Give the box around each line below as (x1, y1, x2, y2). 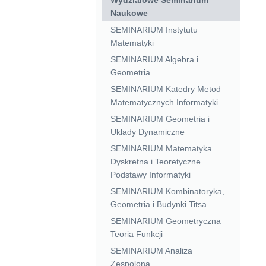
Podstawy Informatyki (110, 169, 191, 179)
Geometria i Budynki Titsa (110, 199, 207, 209)
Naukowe (110, 8, 148, 18)
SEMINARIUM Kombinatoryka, (110, 186, 224, 196)
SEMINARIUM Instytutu (110, 24, 198, 34)
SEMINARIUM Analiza (110, 245, 192, 255)
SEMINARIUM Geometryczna (110, 216, 221, 226)
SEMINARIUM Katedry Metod (110, 84, 221, 94)
